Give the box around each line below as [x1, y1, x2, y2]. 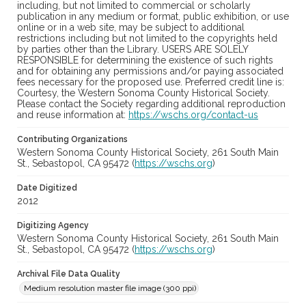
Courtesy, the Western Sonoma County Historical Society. [17, 87, 270, 99]
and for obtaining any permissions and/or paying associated [17, 66, 283, 77]
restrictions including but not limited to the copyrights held [17, 33, 277, 44]
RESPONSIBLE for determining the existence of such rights [17, 55, 273, 66]
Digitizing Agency [17, 221, 89, 231]
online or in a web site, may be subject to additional [17, 22, 245, 33]
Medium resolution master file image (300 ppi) [24, 283, 196, 294]
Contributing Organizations [17, 135, 128, 145]
